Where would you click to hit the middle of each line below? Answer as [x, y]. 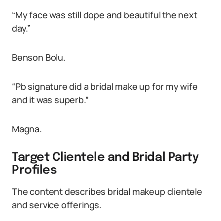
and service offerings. [57, 205]
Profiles [35, 170]
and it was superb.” [50, 100]
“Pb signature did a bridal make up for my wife [105, 86]
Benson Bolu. [39, 57]
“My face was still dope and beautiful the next [105, 15]
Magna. [27, 129]
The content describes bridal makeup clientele [107, 191]
